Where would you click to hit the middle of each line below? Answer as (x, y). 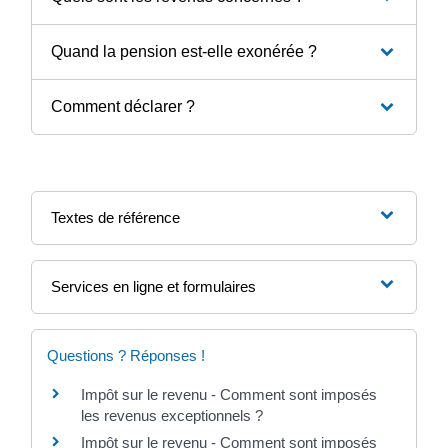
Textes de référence (115, 217)
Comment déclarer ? (122, 106)
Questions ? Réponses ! (126, 355)
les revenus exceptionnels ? (172, 415)
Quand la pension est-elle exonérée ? (183, 51)
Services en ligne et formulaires (153, 286)
